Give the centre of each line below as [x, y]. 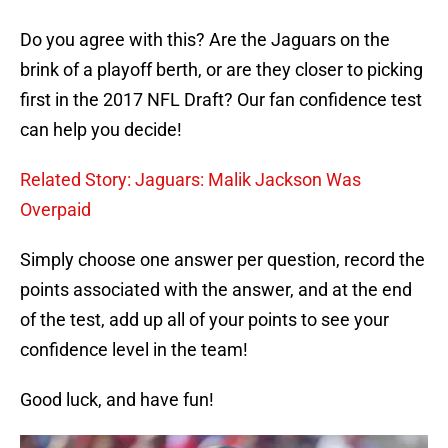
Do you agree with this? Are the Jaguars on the [205, 40]
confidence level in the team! [134, 350]
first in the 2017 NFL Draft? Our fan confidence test [221, 100]
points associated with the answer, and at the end [216, 290]
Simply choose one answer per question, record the [222, 260]
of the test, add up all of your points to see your [204, 320]
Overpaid [55, 210]
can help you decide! [101, 130]
